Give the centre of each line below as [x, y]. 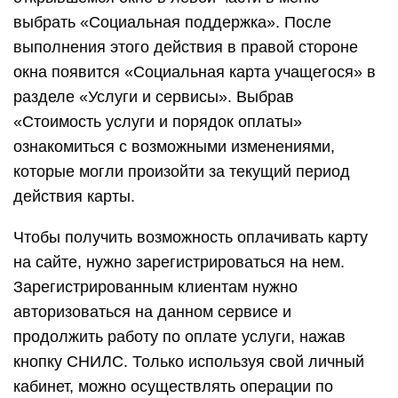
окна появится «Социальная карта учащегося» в [195, 72]
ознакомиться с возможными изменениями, [174, 147]
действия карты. [74, 196]
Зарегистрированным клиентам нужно [155, 287]
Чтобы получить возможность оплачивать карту [191, 237]
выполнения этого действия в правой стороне [186, 47]
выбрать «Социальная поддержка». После [172, 22]
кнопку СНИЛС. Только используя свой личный [189, 362]
